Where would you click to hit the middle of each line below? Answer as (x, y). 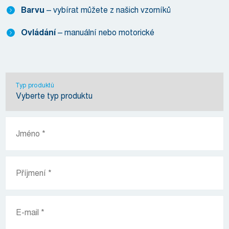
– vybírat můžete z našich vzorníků (109, 10)
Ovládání (39, 33)
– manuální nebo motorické (106, 32)
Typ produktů (35, 85)
